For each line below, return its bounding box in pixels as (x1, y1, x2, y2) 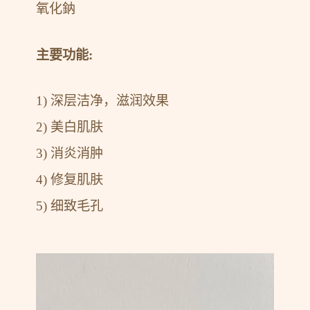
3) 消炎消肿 (36, 146, 104, 161)
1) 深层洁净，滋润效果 (36, 93, 170, 109)
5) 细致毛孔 (36, 199, 104, 214)
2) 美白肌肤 (36, 120, 104, 135)
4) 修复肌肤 (36, 172, 104, 188)
